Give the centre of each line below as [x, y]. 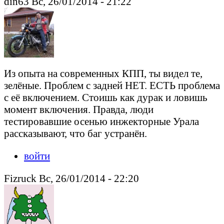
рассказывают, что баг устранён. [75, 133]
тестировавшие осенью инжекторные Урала [101, 121]
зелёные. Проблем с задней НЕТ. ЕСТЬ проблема [112, 85]
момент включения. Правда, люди [79, 109]
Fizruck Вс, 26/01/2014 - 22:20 [71, 178]
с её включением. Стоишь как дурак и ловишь [106, 97]
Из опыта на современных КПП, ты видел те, [103, 73]
